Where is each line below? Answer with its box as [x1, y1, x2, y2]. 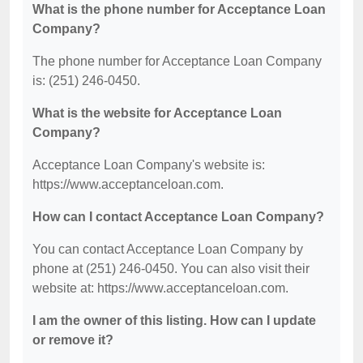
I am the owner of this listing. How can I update [32, 314, 316, 327]
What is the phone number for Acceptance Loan [32, 2, 326, 16]
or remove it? [32, 333, 113, 347]
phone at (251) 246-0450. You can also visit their [32, 262, 310, 275]
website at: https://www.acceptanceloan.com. [32, 281, 288, 295]
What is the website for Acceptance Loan [32, 106, 282, 120]
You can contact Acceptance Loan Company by [32, 242, 303, 256]
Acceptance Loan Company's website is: [32, 158, 265, 172]
